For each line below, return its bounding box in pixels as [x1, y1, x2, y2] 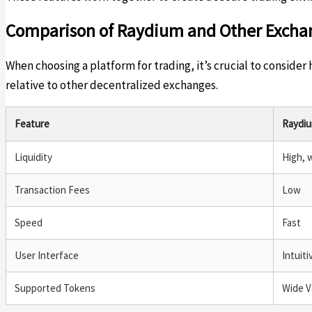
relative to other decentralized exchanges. [6, 77, 218, 93]
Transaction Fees [15, 182, 90, 196]
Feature [15, 116, 49, 130]
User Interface [15, 248, 79, 262]
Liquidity [15, 150, 52, 164]
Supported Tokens [15, 281, 95, 295]
